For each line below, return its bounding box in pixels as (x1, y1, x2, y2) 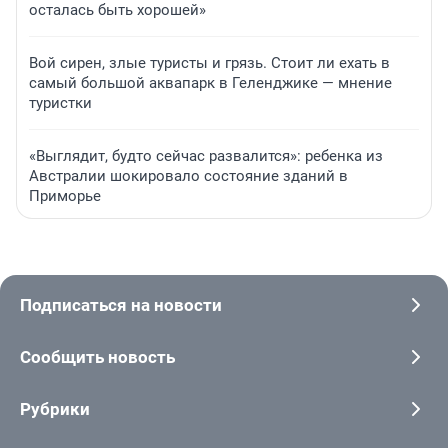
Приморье (29, 187, 101, 206)
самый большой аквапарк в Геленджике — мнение (29, 74, 392, 93)
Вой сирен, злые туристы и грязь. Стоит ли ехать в (29, 54, 390, 73)
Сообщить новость (20, 347, 175, 368)
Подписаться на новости (20, 295, 222, 316)
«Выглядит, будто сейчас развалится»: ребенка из (29, 147, 383, 166)
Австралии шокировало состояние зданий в (29, 167, 348, 186)
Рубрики (20, 399, 90, 420)
